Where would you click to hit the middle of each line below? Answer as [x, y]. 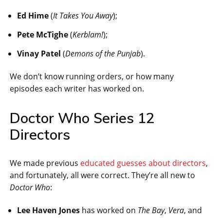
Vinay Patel [39, 54]
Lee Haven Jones [48, 210]
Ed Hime [33, 16]
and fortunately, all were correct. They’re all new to [102, 175]
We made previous [45, 163]
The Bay [151, 210]
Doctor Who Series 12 [82, 118]
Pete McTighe [43, 35]
